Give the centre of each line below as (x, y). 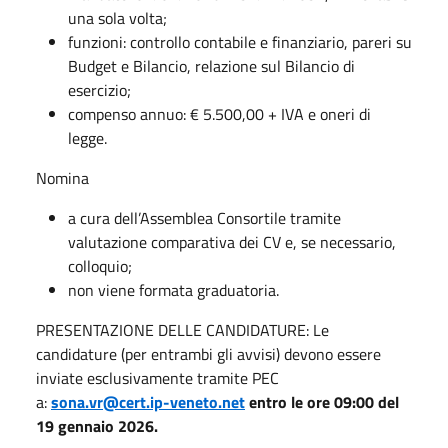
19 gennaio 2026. (97, 425)
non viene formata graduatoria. (173, 289)
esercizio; (99, 89)
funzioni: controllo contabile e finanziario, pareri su (240, 41)
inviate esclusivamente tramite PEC (157, 377)
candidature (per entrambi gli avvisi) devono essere (208, 353)
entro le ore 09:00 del (324, 401)
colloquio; (100, 265)
